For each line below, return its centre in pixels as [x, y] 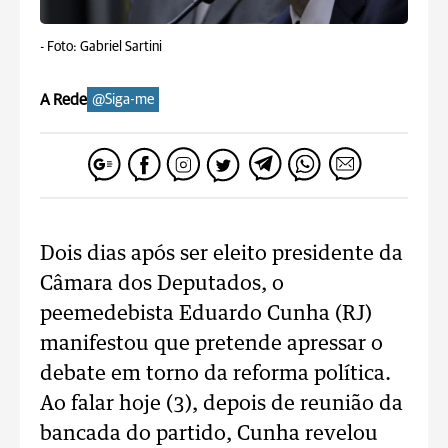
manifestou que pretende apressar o [211, 344]
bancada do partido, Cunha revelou [209, 434]
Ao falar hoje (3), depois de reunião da [221, 404]
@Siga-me [123, 99]
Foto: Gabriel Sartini [104, 47]
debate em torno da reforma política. [215, 374]
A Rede [63, 99]
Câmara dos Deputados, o [162, 284]
